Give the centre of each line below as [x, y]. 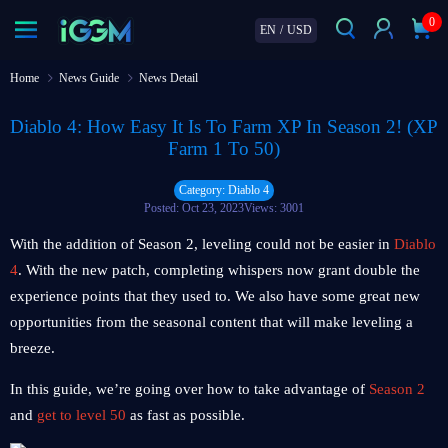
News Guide [89, 78]
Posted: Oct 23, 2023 [194, 208]
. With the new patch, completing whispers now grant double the [219, 270]
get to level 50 [81, 415]
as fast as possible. [187, 415]
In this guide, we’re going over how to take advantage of [189, 389]
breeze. [34, 348]
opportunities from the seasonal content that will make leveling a [211, 322]
